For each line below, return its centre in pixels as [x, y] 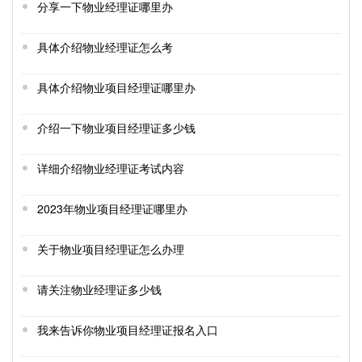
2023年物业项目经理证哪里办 [112, 209]
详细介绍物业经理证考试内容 [111, 168]
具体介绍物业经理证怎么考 [105, 47]
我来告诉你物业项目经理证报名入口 [128, 330]
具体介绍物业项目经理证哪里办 [116, 88]
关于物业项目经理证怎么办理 [111, 249]
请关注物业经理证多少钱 [99, 290]
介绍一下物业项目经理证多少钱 [116, 128]
